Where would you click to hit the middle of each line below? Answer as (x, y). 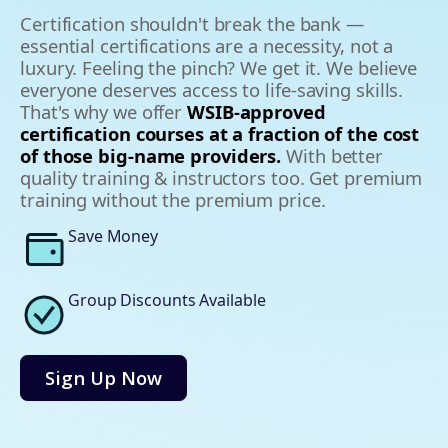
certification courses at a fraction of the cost (220, 134)
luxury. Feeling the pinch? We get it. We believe (219, 68)
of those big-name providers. (151, 156)
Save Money (113, 236)
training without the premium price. (173, 200)
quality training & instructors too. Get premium (221, 178)
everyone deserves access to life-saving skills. (212, 90)
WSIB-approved (256, 112)
